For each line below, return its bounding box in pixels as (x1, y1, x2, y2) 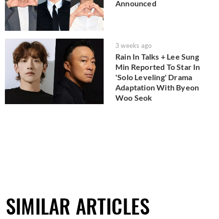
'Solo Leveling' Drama (115, 72, 193, 82)
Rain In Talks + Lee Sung (115, 51, 199, 61)
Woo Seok (115, 92, 153, 102)
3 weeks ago (115, 41, 152, 49)
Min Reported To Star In (115, 62, 200, 71)
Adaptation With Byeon (115, 82, 199, 92)
